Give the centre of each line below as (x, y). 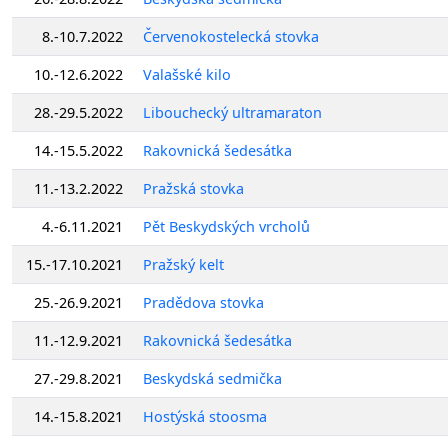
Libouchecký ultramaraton (232, 112)
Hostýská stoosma (205, 416)
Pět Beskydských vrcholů (226, 226)
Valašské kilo (187, 74)
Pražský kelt (183, 264)
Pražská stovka (193, 188)
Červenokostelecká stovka (231, 36)
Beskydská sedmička (212, 378)
